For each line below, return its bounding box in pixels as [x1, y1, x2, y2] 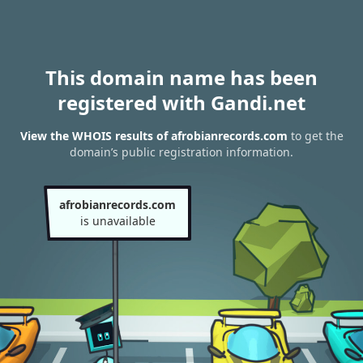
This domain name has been [45, 64, 318, 91]
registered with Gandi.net [58, 89, 305, 116]
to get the [287, 128, 344, 144]
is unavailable [79, 213, 156, 228]
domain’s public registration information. [70, 144, 293, 160]
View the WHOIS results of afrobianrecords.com [19, 128, 288, 144]
